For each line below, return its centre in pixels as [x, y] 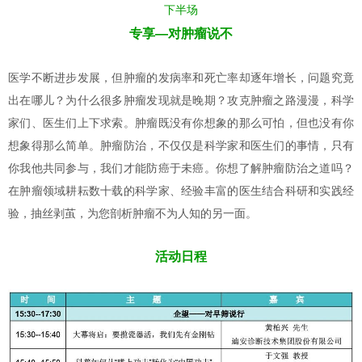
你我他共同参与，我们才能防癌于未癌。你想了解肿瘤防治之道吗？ [181, 168]
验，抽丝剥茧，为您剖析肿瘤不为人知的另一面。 [133, 213]
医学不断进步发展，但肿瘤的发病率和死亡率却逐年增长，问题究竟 [181, 77]
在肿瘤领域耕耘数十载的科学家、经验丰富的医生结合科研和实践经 [181, 190]
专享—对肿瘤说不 [181, 33]
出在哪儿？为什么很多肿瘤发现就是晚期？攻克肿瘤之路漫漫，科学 [181, 100]
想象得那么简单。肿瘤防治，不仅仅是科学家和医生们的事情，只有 [181, 145]
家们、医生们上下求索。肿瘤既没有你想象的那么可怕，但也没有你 [181, 122]
